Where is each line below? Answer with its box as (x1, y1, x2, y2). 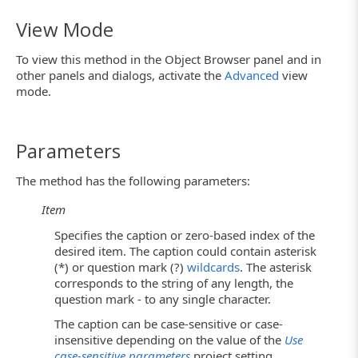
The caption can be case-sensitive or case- (54, 315, 283, 332)
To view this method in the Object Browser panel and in (16, 51, 321, 67)
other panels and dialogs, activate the (16, 67, 225, 83)
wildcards (187, 258, 240, 275)
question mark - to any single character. (54, 290, 271, 307)
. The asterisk (240, 258, 312, 275)
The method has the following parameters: (16, 173, 250, 189)
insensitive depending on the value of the (54, 331, 284, 348)
